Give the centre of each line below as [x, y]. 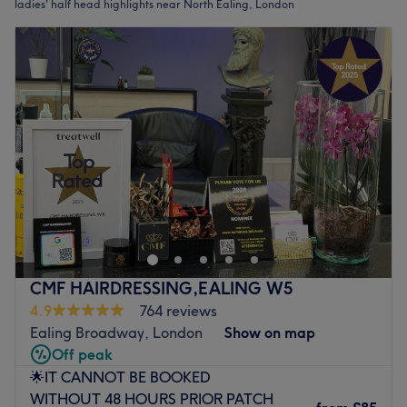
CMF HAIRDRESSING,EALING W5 [162, 288]
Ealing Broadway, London [116, 332]
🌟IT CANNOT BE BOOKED [120, 377]
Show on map [270, 332]
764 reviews [178, 310]
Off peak [82, 354]
